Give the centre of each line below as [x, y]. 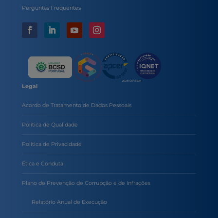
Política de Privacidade [52, 144]
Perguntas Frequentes [51, 8]
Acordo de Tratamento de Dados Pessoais [76, 105]
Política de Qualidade [50, 125]
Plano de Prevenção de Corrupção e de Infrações [86, 183]
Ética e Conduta [42, 164]
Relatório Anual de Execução [69, 202]
